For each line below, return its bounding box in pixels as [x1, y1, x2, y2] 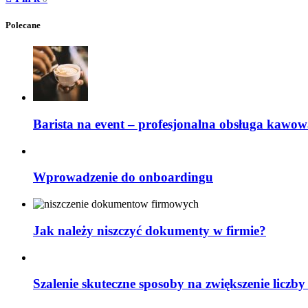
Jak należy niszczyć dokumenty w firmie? [33, 223, 266, 238]
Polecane [5, 20, 41, 31]
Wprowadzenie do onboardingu [33, 170, 213, 185]
